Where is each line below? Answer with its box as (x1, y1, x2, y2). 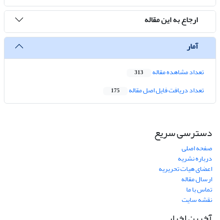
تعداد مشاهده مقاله (151, 65, 204, 79)
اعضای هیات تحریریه (159, 162, 212, 176)
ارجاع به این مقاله (144, 12, 198, 27)
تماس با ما (186, 183, 212, 196)
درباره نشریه (178, 152, 212, 165)
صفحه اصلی (182, 141, 212, 155)
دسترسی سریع (154, 123, 212, 143)
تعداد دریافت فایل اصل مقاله (128, 83, 204, 97)
